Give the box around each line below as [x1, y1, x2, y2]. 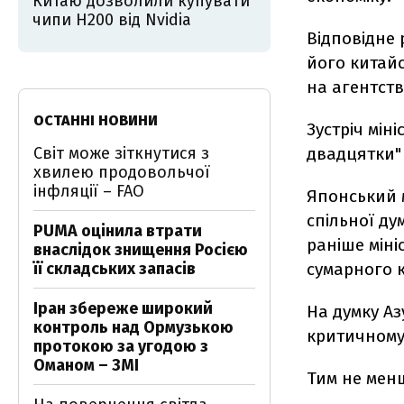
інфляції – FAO [33, 181, 144, 201]
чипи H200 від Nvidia [32, 10, 191, 30]
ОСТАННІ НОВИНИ [33, 112, 158, 129]
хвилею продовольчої [33, 162, 210, 182]
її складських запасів [33, 259, 196, 279]
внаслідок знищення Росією [33, 240, 248, 260]
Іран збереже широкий [33, 298, 213, 318]
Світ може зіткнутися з [33, 143, 209, 163]
